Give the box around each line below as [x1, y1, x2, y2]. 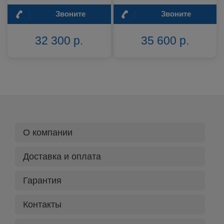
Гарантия [23, 175, 61, 185]
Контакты [23, 199, 61, 209]
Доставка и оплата [23, 151, 101, 161]
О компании [23, 127, 72, 137]
